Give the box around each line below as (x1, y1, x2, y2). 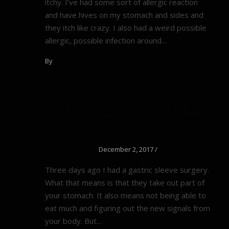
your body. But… (45, 216, 102, 226)
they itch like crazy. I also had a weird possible (45, 22, 207, 33)
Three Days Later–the (51, 102, 204, 118)
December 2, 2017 (98, 145, 153, 154)
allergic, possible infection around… (45, 35, 167, 45)
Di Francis (54, 56, 84, 65)
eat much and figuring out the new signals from (45, 203, 210, 213)
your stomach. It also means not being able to (45, 190, 206, 200)
